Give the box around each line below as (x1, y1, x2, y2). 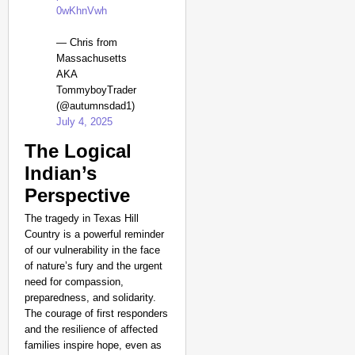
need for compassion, (25, 276, 124, 288)
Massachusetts (56, 52, 127, 64)
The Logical (25, 140, 132, 162)
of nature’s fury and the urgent (25, 260, 162, 272)
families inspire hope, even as (25, 339, 162, 351)
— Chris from (56, 36, 117, 48)
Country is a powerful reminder (25, 228, 164, 240)
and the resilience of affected (25, 323, 158, 335)
